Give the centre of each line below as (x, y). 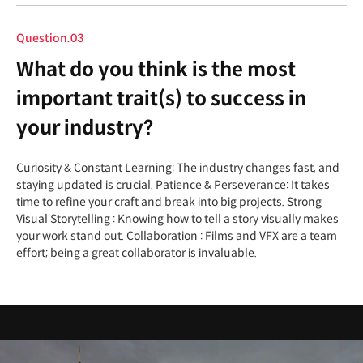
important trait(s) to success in (161, 98)
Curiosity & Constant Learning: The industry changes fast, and (178, 167)
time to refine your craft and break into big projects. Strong (169, 201)
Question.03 (50, 38)
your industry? (85, 128)
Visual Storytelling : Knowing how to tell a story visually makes (177, 218)
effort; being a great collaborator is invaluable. (137, 252)
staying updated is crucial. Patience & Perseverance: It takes (173, 184)
